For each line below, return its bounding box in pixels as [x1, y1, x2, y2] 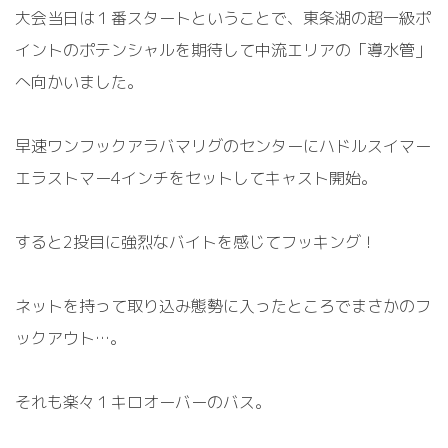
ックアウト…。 [15, 327, 126, 350]
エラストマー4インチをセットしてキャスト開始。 [15, 167, 377, 190]
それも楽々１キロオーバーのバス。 [15, 391, 271, 414]
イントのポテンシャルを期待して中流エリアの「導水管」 [15, 39, 431, 62]
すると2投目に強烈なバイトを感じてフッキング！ [15, 231, 377, 254]
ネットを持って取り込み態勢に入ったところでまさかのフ [15, 295, 431, 318]
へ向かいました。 [15, 71, 143, 94]
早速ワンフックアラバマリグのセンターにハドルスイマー [15, 135, 431, 158]
